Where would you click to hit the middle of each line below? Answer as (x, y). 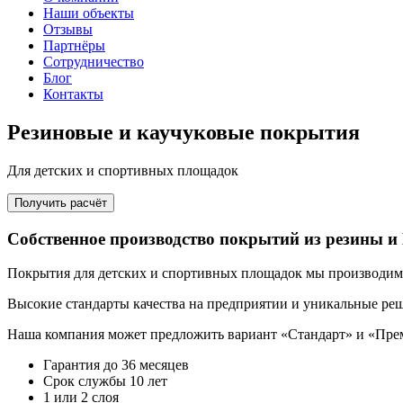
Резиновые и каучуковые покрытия (184, 132)
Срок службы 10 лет (105, 381)
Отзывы (68, 29)
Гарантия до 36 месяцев (116, 365)
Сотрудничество (94, 62)
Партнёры (74, 45)
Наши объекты (89, 13)
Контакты (73, 94)
